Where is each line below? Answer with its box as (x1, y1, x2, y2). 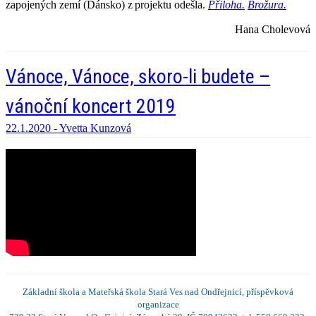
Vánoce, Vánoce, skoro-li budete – (6, 65, 270, 89)
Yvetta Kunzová (59, 122, 131, 135)
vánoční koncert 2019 (6, 95, 176, 119)
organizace (137, 299, 179, 310)
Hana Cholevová (235, 23, 310, 36)
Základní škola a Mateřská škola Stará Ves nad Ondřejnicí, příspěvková (23, 286, 293, 298)
